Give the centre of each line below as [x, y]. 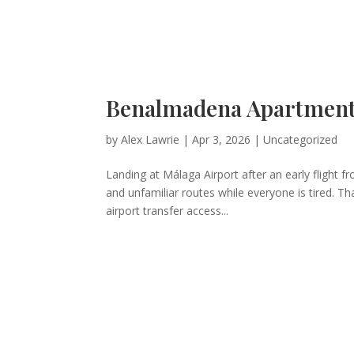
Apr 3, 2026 [222, 140]
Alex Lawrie [151, 140]
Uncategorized [301, 140]
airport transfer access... [168, 211]
